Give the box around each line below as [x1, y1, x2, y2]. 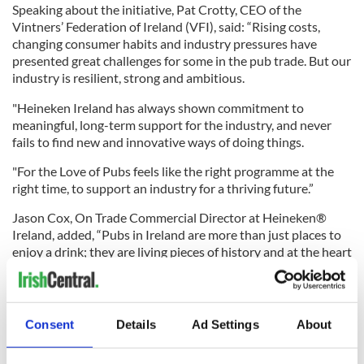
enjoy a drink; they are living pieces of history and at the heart [12, 244, 352, 260]
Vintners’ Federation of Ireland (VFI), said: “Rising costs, [12, 19, 320, 35]
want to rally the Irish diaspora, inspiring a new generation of [12, 307, 348, 323]
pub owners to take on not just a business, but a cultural [12, 324, 321, 340]
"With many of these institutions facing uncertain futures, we [12, 290, 349, 306]
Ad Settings [191, 317, 259, 331]
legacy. [12, 341, 49, 357]
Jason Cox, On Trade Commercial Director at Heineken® [12, 210, 327, 226]
